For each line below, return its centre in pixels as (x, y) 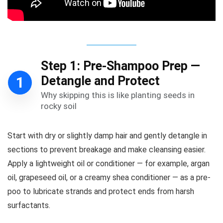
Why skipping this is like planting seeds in (118, 95)
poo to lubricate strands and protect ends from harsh (101, 191)
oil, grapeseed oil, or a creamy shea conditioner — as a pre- (109, 177)
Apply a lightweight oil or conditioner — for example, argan (109, 163)
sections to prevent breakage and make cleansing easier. (107, 149)
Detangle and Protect (100, 81)
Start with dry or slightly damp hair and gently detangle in (107, 135)
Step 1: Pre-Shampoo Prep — (120, 66)
